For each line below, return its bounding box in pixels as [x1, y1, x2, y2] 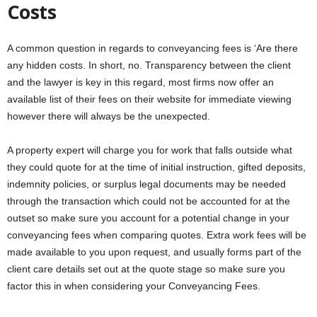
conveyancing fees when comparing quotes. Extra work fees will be [7, 229, 306, 241]
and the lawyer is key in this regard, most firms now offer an [7, 76, 274, 88]
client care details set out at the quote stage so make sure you [7, 263, 285, 275]
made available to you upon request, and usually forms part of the [7, 246, 301, 258]
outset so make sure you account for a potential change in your [7, 212, 289, 224]
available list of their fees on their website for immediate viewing [7, 93, 292, 105]
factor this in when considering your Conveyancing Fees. [7, 279, 260, 292]
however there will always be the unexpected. [7, 110, 210, 122]
